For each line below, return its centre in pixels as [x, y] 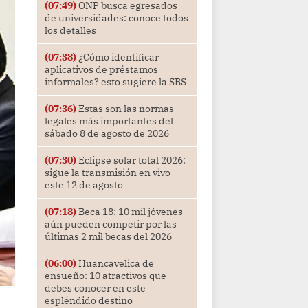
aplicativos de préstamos [101, 70]
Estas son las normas [125, 109]
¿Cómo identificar [117, 57]
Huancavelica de [115, 264]
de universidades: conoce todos [116, 18]
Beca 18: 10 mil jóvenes [129, 212]
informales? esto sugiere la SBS [115, 82]
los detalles [70, 31]
